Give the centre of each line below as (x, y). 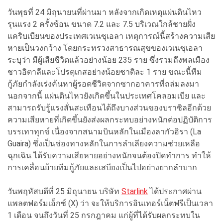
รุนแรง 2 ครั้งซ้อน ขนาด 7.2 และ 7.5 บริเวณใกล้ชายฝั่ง (102, 24)
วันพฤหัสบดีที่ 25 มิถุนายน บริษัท (64, 191)
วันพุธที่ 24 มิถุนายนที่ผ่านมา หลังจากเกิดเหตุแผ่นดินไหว (105, 12)
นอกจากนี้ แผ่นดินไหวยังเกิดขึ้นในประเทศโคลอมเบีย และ (107, 96)
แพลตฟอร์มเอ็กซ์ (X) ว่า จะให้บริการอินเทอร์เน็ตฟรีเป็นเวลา (110, 203)
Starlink (135, 191)
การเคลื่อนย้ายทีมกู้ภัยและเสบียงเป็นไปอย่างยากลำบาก (102, 167)
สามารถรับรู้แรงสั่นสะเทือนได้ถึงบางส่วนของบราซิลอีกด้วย (109, 108)
